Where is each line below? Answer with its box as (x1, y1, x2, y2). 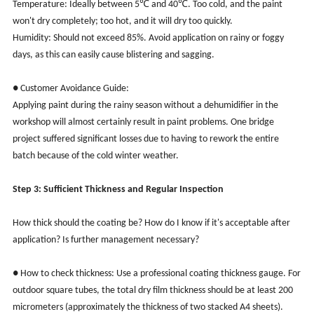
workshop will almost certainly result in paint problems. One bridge (12, 116, 274, 128)
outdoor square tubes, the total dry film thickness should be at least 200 (12, 285, 293, 296)
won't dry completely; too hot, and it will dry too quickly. (12, 15, 233, 27)
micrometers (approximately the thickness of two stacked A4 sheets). (12, 301, 283, 313)
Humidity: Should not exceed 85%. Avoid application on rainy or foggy (12, 32, 284, 43)
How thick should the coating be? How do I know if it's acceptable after (12, 217, 290, 228)
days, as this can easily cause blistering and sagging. (12, 49, 214, 60)
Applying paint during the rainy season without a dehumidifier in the (12, 100, 278, 111)
